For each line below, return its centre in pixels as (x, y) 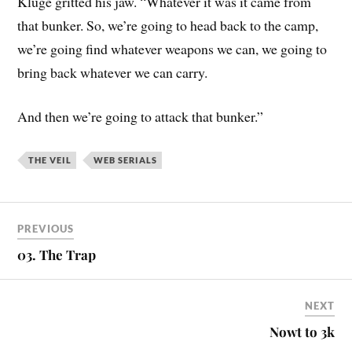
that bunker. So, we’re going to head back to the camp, (168, 25)
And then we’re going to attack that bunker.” (141, 117)
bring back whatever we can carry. (113, 72)
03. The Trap (57, 255)
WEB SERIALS (126, 160)
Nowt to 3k (302, 332)
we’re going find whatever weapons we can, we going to (172, 48)
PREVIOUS (46, 229)
